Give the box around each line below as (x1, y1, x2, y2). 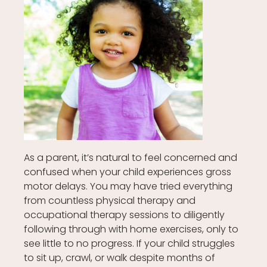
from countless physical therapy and (24, 194, 196, 208)
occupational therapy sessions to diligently (24, 208, 225, 222)
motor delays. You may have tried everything (24, 179, 233, 194)
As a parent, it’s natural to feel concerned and (24, 151, 238, 165)
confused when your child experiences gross (24, 165, 232, 179)
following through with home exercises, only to (24, 222, 239, 237)
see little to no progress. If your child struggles (24, 237, 235, 251)
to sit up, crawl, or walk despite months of (24, 251, 216, 265)
